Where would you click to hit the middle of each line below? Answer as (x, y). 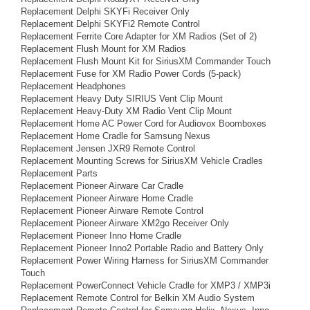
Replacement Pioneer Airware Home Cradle (107, 198)
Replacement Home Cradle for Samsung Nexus (116, 136)
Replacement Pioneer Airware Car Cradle (102, 186)
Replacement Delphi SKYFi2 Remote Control (110, 24)
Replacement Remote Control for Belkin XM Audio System (138, 298)
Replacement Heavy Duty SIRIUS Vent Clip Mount (122, 99)
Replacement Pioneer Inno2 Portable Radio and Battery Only (142, 248)
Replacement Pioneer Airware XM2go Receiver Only (125, 223)
